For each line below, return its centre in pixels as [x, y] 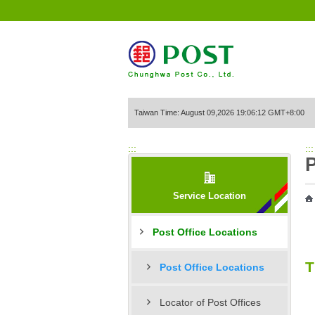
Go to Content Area [60, 18]
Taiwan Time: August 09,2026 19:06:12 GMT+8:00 [219, 113]
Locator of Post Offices [210, 303]
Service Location [210, 196]
